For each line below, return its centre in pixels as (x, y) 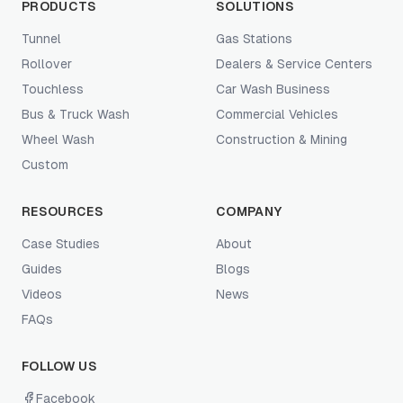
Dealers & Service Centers (294, 64)
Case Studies (61, 244)
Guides (42, 269)
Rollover (47, 64)
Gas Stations (254, 39)
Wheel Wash (58, 139)
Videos (42, 294)
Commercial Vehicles (277, 114)
